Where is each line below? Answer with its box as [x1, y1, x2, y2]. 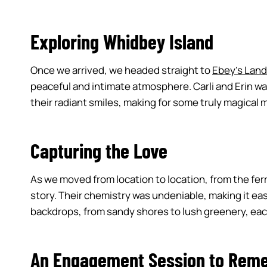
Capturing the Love [30, 138, 167, 163]
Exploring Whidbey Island [30, 29, 213, 54]
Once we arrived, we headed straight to [30, 63, 212, 77]
